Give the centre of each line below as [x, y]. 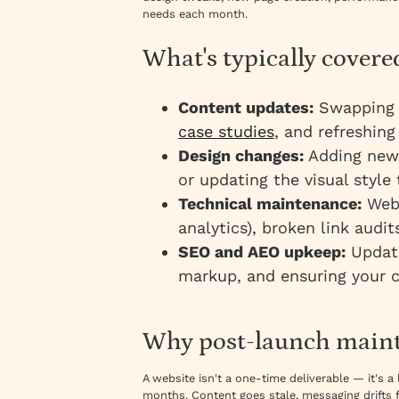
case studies [226, 131]
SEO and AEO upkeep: [262, 251]
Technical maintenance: [270, 203]
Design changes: [241, 155]
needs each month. [195, 13]
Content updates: [246, 107]
